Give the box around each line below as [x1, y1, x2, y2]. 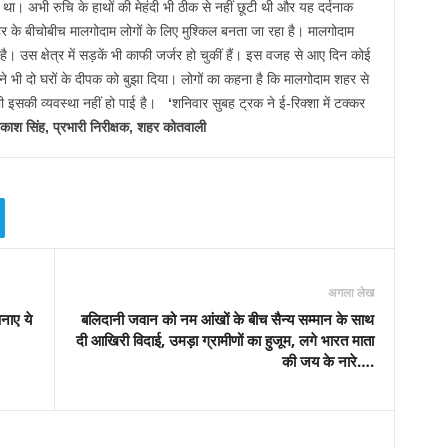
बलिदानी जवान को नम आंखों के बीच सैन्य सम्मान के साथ [80, 309, 374, 329]
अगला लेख [327, 284, 374, 301]
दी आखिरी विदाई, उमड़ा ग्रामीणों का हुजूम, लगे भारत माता [75, 330, 374, 350]
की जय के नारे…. [281, 351, 374, 371]
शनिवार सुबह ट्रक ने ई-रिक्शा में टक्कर [171, 95, 365, 111]
